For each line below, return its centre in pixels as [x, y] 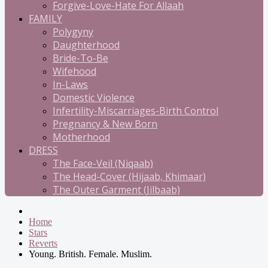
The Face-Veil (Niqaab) [103, 163]
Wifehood [74, 71]
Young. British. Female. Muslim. [90, 254]
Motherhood [81, 137]
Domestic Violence [94, 98]
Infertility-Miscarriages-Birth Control [135, 111]
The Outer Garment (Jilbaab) [116, 190]
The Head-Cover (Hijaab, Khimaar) [129, 176]
